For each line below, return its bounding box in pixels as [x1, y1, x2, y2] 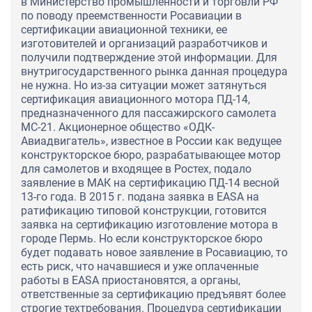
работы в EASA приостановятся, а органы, [21, 274, 240, 288]
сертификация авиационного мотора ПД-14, [21, 93, 250, 107]
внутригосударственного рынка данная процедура [21, 65, 288, 79]
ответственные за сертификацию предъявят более [21, 288, 286, 302]
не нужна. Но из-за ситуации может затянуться [21, 79, 267, 93]
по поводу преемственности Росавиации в [21, 9, 242, 23]
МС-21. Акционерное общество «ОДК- [21, 120, 214, 134]
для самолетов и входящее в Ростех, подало [21, 162, 251, 176]
